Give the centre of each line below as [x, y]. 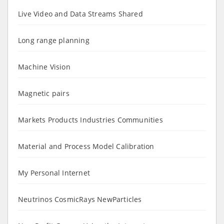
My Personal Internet [54, 172]
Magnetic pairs [44, 93]
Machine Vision [44, 66]
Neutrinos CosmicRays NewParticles [80, 199]
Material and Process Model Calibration [86, 146]
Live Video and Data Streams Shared [80, 13]
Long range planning [54, 40]
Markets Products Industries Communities [90, 119]
